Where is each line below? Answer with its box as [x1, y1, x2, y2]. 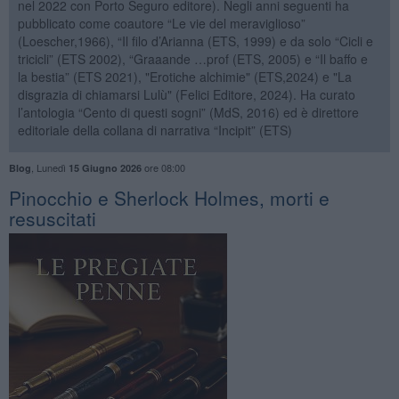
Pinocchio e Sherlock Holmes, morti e [8, 183, 330, 211]
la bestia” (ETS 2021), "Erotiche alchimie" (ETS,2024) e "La [17, 67, 352, 85]
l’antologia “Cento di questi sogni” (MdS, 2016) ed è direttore [17, 102, 359, 121]
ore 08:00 [141, 159, 185, 175]
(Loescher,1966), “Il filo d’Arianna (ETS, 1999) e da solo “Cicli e [17, 31, 373, 50]
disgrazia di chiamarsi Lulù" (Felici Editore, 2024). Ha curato [17, 85, 355, 103]
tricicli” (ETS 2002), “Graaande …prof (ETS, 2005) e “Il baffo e [17, 49, 368, 68]
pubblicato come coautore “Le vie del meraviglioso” [17, 13, 305, 32]
